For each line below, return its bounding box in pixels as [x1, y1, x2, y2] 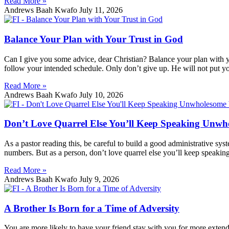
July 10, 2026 [79, 90, 123, 99]
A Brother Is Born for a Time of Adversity [4, 202, 179, 214]
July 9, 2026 [79, 174, 119, 184]
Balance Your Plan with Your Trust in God [4, 33, 183, 44]
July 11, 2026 [79, 6, 123, 15]
